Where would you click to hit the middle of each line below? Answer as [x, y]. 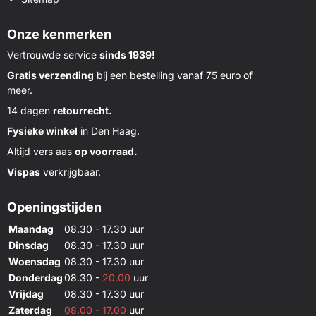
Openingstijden [54, 207]
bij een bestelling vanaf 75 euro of [173, 75]
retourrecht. [83, 110]
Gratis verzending [50, 75]
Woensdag [35, 261]
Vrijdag [26, 293]
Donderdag [36, 277]
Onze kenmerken [59, 34]
